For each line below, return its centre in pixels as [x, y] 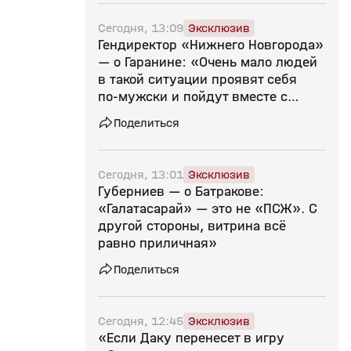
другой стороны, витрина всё [192, 226]
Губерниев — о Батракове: [181, 192]
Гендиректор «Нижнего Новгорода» [211, 45]
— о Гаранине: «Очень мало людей [208, 62]
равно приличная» [157, 243]
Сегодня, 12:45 [141, 321]
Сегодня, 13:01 [141, 174]
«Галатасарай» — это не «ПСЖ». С [208, 209]
